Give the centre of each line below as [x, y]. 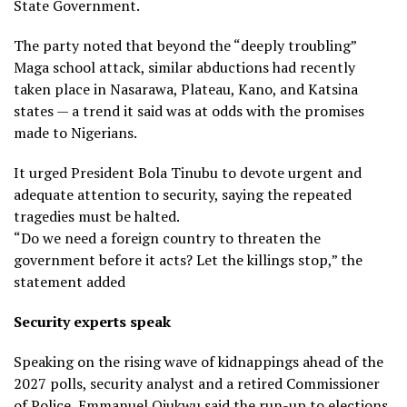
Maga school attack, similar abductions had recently [184, 67]
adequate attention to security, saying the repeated [183, 194]
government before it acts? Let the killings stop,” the [188, 259]
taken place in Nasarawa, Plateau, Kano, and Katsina [186, 89]
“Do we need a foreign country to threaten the [167, 238]
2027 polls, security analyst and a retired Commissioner [197, 383]
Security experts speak [92, 321]
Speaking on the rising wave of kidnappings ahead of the [199, 361]
